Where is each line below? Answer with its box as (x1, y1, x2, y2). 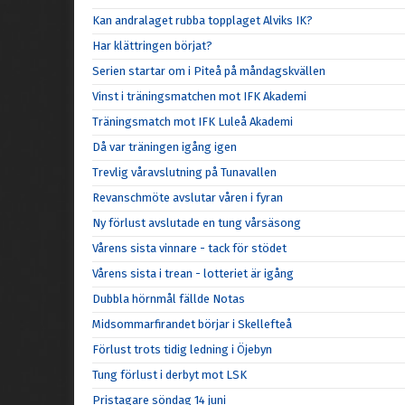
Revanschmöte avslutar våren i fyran (92, 191, 283, 204)
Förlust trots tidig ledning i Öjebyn (92, 343, 272, 356)
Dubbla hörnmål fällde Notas (92, 292, 245, 306)
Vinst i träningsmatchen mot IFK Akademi (92, 89, 306, 103)
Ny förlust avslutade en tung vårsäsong (92, 216, 301, 230)
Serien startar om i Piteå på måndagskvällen (92, 64, 325, 78)
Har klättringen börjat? (92, 39, 212, 52)
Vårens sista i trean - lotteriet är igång (92, 267, 294, 280)
